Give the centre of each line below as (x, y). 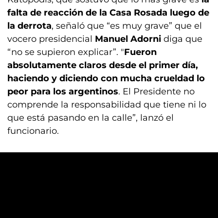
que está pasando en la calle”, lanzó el (91, 118)
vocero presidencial (51, 39)
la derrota (29, 26)
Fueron (140, 52)
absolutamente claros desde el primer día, (103, 65)
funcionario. (33, 131)
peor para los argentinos (63, 91)
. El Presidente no (156, 91)
